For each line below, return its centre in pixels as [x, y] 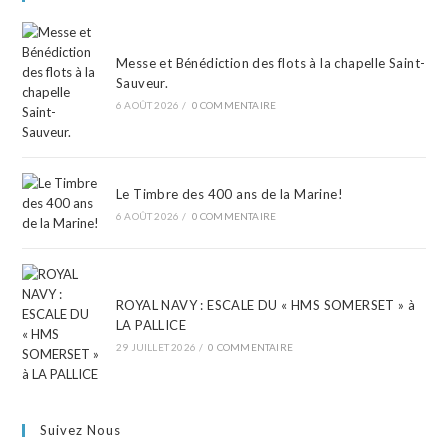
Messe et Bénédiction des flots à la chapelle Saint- [270, 63]
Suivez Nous [81, 430]
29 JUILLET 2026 [155, 347]
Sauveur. [142, 83]
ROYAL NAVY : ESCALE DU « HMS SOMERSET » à [265, 305]
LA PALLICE [150, 325]
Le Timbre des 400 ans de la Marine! [229, 194]
